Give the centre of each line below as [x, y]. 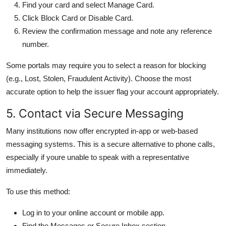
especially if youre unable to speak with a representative [98, 157]
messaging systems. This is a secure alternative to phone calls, [110, 144]
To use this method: [38, 191]
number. [36, 44]
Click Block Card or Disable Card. [78, 18]
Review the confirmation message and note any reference [117, 31]
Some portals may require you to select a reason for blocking [106, 65]
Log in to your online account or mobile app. [93, 212]
